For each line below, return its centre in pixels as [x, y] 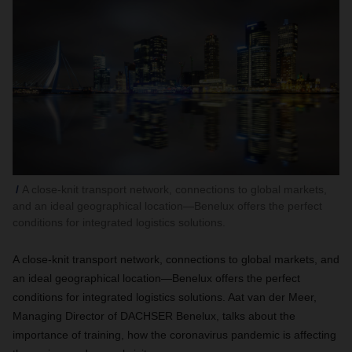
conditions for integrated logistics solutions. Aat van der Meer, [165, 297]
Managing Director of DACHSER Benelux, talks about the [154, 316]
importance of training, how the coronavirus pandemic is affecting [174, 335]
